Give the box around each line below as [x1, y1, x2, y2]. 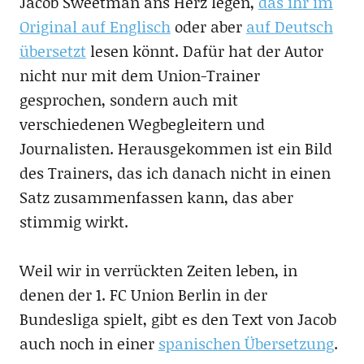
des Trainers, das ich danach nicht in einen [19, 161, 331, 184]
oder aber [170, 15, 246, 37]
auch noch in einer [19, 331, 158, 354]
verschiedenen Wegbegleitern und [19, 112, 265, 135]
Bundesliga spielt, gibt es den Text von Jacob [19, 307, 336, 330]
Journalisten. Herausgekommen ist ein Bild [19, 136, 332, 159]
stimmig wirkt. [19, 210, 128, 232]
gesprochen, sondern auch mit [19, 88, 238, 110]
